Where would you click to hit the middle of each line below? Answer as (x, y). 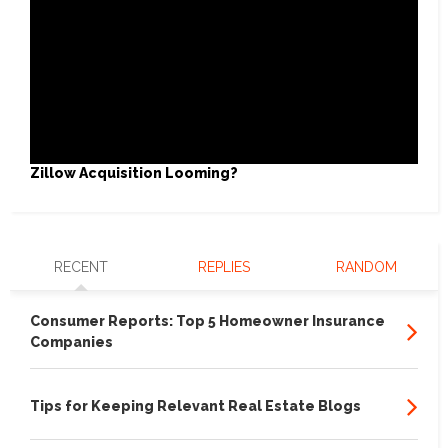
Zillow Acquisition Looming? (134, 173)
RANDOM (367, 266)
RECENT (81, 266)
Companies (71, 341)
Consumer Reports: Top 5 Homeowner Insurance (207, 320)
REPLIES (223, 266)
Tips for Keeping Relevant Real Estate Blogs (195, 405)
